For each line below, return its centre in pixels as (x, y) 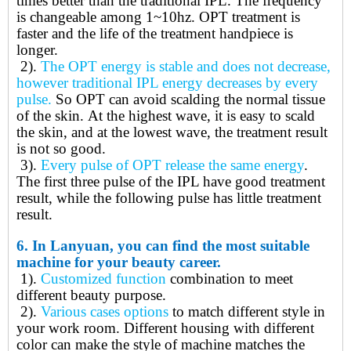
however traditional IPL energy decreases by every (167, 83)
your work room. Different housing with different (165, 328)
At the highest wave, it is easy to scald (199, 116)
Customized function (103, 279)
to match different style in (247, 312)
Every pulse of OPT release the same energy (172, 165)
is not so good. (61, 149)
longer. (37, 50)
